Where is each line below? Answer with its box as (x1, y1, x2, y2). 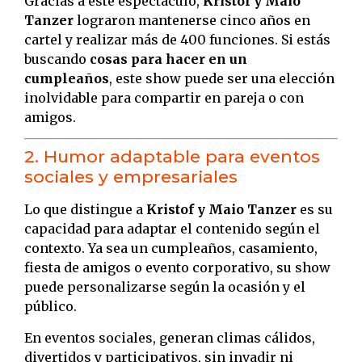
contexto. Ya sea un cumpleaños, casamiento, (24, 240, 318, 257)
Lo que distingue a (24, 201, 146, 218)
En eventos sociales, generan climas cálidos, (24, 329, 315, 346)
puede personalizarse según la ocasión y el (24, 279, 305, 296)
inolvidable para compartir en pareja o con (24, 90, 304, 107)
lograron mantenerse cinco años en (74, 12, 310, 29)
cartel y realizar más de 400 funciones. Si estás (24, 32, 330, 48)
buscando (24, 51, 90, 68)
